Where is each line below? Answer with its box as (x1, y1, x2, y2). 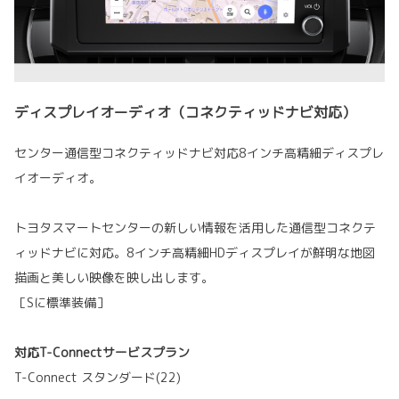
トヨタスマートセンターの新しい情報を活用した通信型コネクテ (14, 219, 376, 237)
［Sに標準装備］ (14, 294, 109, 312)
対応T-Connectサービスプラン (14, 344, 190, 362)
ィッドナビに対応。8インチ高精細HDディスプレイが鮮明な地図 (14, 244, 375, 262)
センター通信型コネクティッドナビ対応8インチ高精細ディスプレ (14, 144, 384, 162)
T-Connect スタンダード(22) (14, 369, 181, 387)
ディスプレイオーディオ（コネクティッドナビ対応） (14, 102, 356, 123)
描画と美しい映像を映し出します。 (14, 269, 214, 287)
